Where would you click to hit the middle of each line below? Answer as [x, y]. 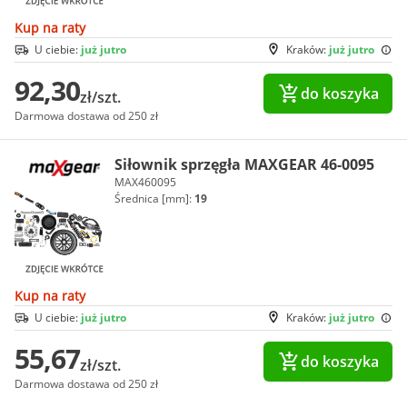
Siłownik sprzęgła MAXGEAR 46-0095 [244, 164]
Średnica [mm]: [154, 198]
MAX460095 [145, 182]
